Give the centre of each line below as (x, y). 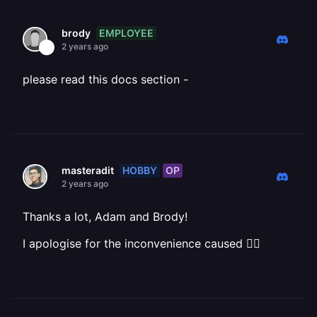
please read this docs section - (105, 79)
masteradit (88, 170)
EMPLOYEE (126, 33)
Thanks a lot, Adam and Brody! (105, 217)
